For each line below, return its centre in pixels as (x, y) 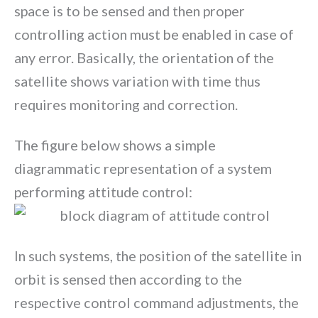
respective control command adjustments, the (157, 302)
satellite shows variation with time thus (137, 81)
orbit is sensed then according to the (128, 279)
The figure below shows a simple (115, 144)
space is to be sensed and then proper (130, 11)
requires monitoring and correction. (126, 105)
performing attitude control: (103, 191)
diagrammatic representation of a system (143, 168)
